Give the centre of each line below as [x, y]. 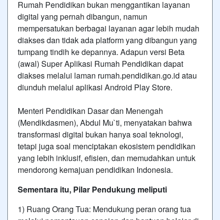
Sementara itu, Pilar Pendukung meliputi [92, 189]
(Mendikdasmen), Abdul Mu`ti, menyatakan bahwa [105, 122]
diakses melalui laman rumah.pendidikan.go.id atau [107, 75]
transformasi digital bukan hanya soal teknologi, [100, 134]
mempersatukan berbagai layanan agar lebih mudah [109, 28]
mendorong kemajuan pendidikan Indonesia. [95, 169]
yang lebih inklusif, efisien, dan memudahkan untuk [107, 158]
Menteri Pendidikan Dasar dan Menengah [90, 110]
